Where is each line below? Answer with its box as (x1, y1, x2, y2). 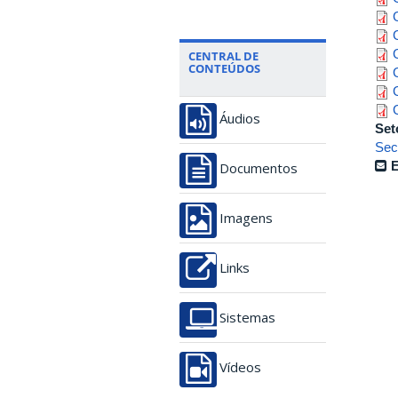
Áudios (219, 112, 260, 126)
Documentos (219, 162, 298, 176)
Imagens (219, 211, 273, 226)
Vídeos (219, 361, 261, 375)
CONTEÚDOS (188, 60, 260, 77)
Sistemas (219, 311, 275, 325)
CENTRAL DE (188, 48, 259, 65)
